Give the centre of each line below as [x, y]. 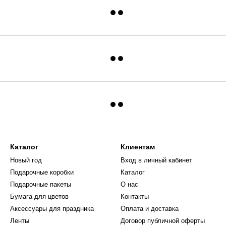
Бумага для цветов [39, 196]
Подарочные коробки [42, 172]
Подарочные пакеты [41, 184]
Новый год [26, 160]
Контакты [135, 196]
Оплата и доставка [150, 209]
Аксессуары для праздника [52, 209]
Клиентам [138, 147]
